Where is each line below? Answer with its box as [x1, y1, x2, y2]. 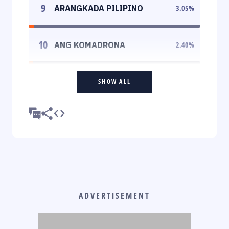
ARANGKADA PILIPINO [54, 3, 143, 13]
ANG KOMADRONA [54, 39, 125, 50]
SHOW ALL [98, 77, 131, 86]
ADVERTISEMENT [79, 190, 150, 201]
